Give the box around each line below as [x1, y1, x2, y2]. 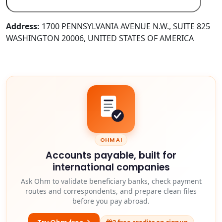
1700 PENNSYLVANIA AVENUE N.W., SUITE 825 [40, 20, 210, 32]
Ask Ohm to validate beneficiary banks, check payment [20, 176, 202, 186]
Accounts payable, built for [46, 148, 176, 162]
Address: [6, 20, 40, 32]
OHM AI [100, 135, 122, 144]
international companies [52, 160, 170, 174]
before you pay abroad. [72, 196, 150, 206]
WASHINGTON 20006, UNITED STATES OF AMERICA [6, 32, 194, 44]
